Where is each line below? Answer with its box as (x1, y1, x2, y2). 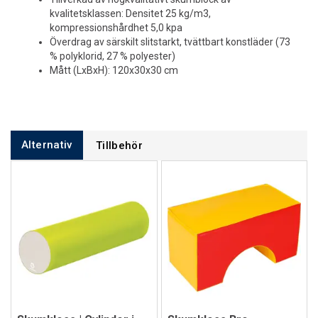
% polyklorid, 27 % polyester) (50, 50, 175, 62)
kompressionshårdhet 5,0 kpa (50, 22, 182, 33)
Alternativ (21, 138, 72, 151)
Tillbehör (95, 139, 143, 152)
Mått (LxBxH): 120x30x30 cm (50, 65, 178, 76)
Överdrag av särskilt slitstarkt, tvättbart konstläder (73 (50, 36, 290, 48)
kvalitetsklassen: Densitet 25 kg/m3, (50, 8, 211, 19)
